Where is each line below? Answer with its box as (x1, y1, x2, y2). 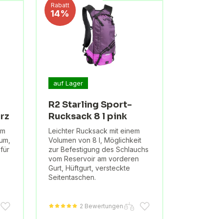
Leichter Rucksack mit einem (48, 127, 140, 135)
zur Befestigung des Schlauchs (48, 145, 149, 154)
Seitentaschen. (48, 173, 96, 182)
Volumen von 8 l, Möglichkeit (48, 136, 141, 145)
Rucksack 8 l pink (48, 111, 127, 122)
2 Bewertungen (79, 202, 123, 210)
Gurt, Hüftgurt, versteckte (48, 164, 130, 173)
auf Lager (53, 79, 83, 87)
